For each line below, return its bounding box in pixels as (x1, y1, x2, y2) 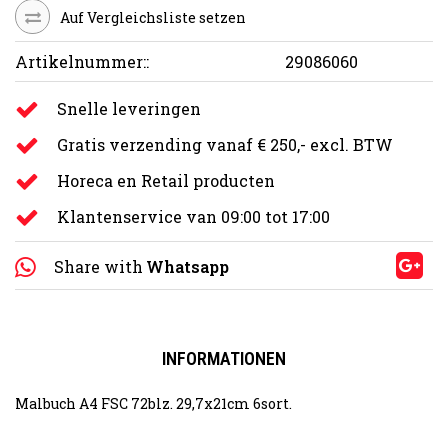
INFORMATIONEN (162, 347, 286, 369)
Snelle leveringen (57, 97, 201, 119)
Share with (54, 255, 143, 277)
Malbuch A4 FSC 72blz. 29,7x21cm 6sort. (15, 393, 292, 413)
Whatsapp (146, 255, 229, 277)
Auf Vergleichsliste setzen (60, 7, 246, 27)
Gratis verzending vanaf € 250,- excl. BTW (57, 133, 393, 155)
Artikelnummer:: (15, 50, 149, 72)
